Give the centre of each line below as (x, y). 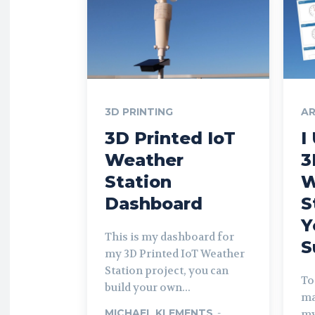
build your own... (148, 287)
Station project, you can (167, 270)
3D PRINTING (139, 111)
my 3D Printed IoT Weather (175, 253)
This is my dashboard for (169, 237)
